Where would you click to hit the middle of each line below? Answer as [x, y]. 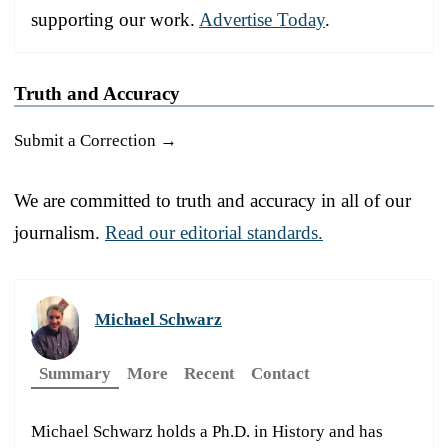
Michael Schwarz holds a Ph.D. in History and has [207, 432]
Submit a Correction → [95, 141]
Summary [75, 374]
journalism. [59, 233]
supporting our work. [115, 20]
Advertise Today [262, 20]
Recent [209, 374]
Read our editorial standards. [214, 233]
